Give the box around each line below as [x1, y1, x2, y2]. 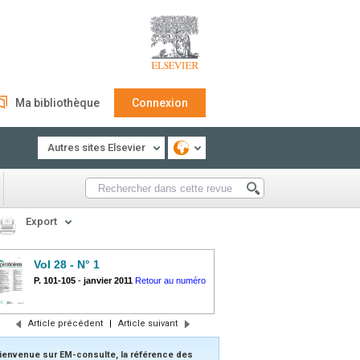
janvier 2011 [84, 276, 133, 285]
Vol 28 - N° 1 [34, 258, 100, 271]
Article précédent [27, 318, 103, 329]
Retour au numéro [135, 276, 206, 285]
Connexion [132, 96, 188, 109]
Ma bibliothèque [15, 96, 100, 109]
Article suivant [117, 318, 178, 329]
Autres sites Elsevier [47, 141, 145, 153]
